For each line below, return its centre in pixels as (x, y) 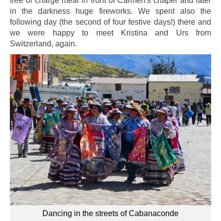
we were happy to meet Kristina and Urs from (110, 33)
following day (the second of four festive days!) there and (110, 22)
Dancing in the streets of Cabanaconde (110, 213)
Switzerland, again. (43, 44)
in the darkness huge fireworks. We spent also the (110, 11)
